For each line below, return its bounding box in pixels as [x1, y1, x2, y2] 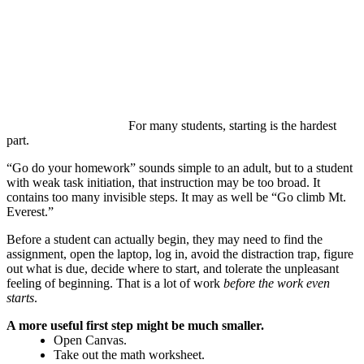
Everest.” [6, 205, 54, 219]
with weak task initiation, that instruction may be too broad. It [6, 175, 320, 190]
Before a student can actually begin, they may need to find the [6, 232, 323, 247]
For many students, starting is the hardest [128, 119, 336, 133]
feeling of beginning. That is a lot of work [6, 276, 223, 291]
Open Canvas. [53, 333, 127, 348]
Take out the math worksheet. [53, 348, 205, 362]
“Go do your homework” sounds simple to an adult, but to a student [6, 161, 353, 175]
